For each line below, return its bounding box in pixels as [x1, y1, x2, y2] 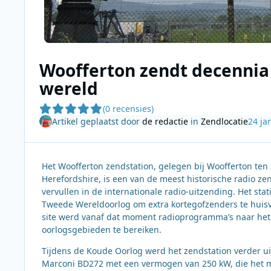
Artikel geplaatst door [51, 115, 142, 127]
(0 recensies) [102, 103, 154, 115]
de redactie [142, 115, 188, 127]
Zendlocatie [200, 115, 248, 127]
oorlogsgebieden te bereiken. [42, 224, 164, 235]
